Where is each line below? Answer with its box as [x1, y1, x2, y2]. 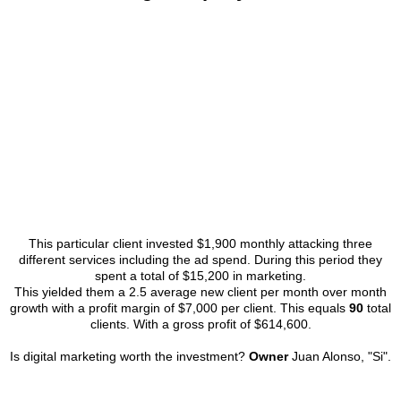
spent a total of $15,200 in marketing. [95, 268, 306, 283]
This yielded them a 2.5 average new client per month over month [14, 284, 387, 299]
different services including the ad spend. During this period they [19, 252, 382, 267]
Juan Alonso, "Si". [288, 348, 391, 363]
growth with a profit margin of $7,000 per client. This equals [10, 300, 349, 315]
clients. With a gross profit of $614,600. [90, 316, 311, 331]
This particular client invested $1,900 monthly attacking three [29, 235, 372, 251]
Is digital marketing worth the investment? [10, 348, 249, 363]
